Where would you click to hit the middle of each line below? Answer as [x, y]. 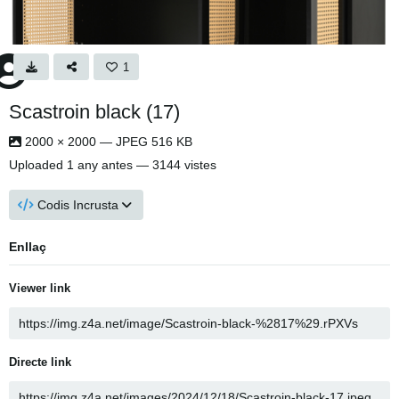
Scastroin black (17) [94, 112]
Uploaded [38, 165]
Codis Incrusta [78, 205]
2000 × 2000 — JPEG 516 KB [107, 142]
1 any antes [100, 165]
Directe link [40, 362]
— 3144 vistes [175, 165]
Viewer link [40, 288]
